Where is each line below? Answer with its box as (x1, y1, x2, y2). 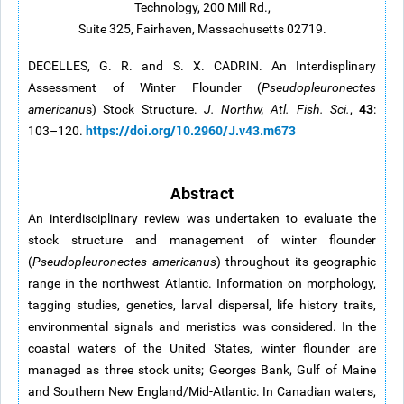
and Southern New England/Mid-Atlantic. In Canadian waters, (28, 384, 376, 399)
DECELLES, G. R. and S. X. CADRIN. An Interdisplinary (28, 59, 376, 73)
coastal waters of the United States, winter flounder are (28, 341, 376, 355)
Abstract (170, 182, 234, 204)
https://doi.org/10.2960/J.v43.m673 (86, 122, 296, 139)
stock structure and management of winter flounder (28, 233, 376, 247)
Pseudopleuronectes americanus (32, 254, 216, 269)
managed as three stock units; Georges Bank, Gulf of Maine (28, 363, 376, 377)
